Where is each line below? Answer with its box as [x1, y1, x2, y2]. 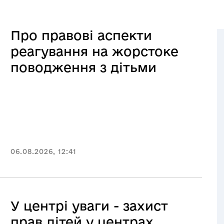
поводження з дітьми [10, 60, 156, 74]
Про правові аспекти [10, 28, 152, 42]
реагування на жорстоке [10, 44, 178, 58]
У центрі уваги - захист [10, 198, 168, 213]
